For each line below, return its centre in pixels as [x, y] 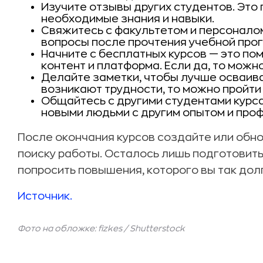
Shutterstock [157, 228]
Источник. [45, 196]
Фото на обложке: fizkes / [74, 228]
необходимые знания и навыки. [128, 19]
